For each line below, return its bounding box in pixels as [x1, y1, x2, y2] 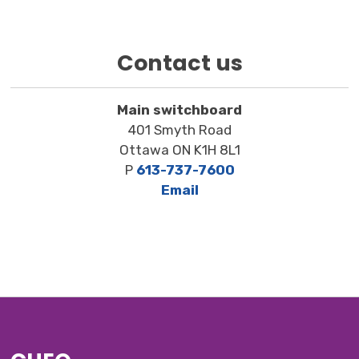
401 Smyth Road [127, 121, 232, 138]
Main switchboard [117, 101, 242, 118]
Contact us [116, 47, 243, 78]
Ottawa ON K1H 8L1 [119, 141, 240, 158]
